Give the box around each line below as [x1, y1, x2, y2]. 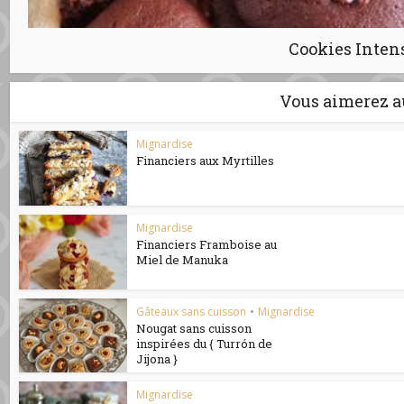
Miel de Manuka [136, 251, 229, 268]
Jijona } [136, 350, 179, 367]
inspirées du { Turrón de [136, 335, 273, 352]
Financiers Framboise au [136, 235, 278, 252]
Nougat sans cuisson [136, 319, 252, 336]
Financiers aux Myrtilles [136, 152, 275, 170]
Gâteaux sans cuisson [136, 303, 247, 319]
